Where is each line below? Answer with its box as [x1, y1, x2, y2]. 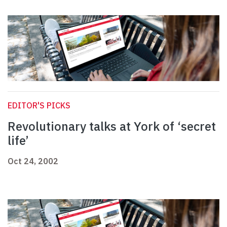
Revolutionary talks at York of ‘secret [8, 118, 216, 135]
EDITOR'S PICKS [8, 100, 70, 111]
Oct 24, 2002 [8, 156, 58, 167]
